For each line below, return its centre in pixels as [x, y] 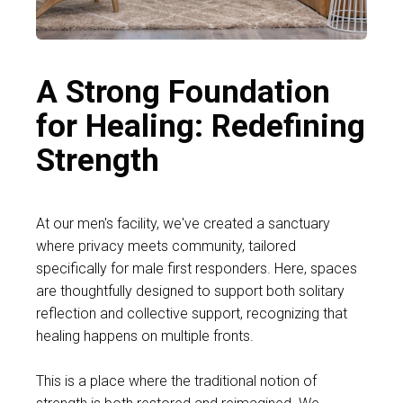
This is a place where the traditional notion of [176, 381]
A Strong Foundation [183, 93]
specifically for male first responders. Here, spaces [197, 269]
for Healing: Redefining [201, 127]
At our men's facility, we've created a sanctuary [183, 224]
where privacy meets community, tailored [166, 246]
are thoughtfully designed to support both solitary [190, 291]
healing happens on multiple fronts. [145, 336]
